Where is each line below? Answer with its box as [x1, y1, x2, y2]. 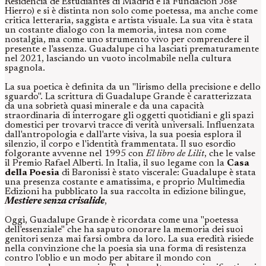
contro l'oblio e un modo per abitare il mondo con [5, 254, 211, 264]
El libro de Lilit [146, 149, 204, 159]
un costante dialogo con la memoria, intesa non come [5, 26, 226, 36]
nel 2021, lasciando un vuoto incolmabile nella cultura [5, 54, 232, 64]
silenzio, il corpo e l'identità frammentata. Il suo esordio [5, 140, 236, 150]
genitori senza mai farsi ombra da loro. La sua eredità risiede [5, 235, 254, 245]
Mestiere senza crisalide [5, 197, 104, 207]
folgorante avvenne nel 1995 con [5, 149, 146, 159]
